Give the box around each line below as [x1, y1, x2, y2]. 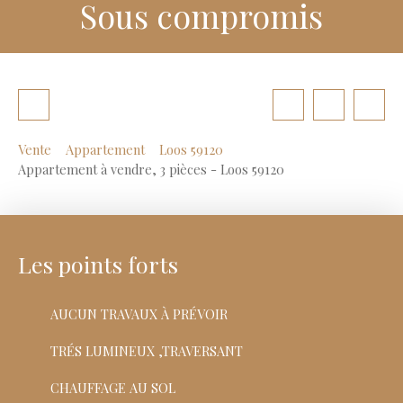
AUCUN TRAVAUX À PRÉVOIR [50, 305, 228, 324]
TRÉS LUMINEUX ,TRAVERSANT [50, 342, 243, 361]
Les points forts [18, 249, 178, 280]
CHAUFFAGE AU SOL [50, 379, 175, 398]
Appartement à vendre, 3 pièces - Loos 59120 [18, 160, 284, 179]
